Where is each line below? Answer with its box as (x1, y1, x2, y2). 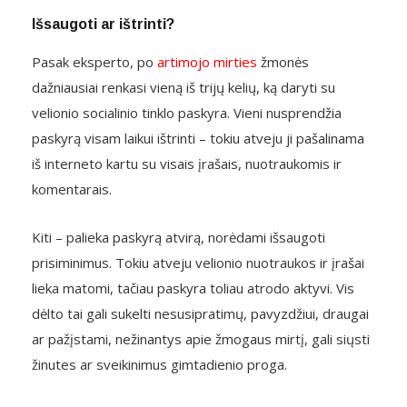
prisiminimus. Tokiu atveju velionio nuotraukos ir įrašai (32, 253, 364, 273)
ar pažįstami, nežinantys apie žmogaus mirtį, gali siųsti (32, 330, 370, 349)
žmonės (257, 53, 309, 72)
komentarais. (32, 180, 112, 199)
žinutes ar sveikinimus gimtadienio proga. (32, 355, 287, 374)
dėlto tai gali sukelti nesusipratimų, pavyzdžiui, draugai (32, 304, 369, 323)
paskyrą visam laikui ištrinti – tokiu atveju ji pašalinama (32, 129, 364, 148)
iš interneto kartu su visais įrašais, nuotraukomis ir (32, 154, 342, 174)
